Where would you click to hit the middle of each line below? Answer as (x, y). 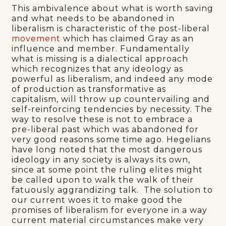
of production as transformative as (89, 89)
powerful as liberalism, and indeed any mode (112, 79)
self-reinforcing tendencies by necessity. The (112, 109)
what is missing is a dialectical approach (100, 59)
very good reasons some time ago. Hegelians (111, 139)
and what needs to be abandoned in (93, 18)
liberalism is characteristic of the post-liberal (111, 28)
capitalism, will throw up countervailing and (111, 99)
